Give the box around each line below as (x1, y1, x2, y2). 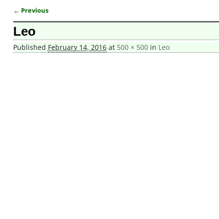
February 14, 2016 (47, 43, 107, 52)
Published (13, 43, 48, 52)
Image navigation (13, 13, 93, 26)
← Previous (13, 6, 48, 15)
